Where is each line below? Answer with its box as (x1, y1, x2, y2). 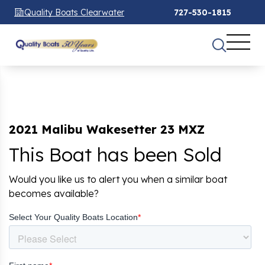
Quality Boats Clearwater (24, 7, 124, 18)
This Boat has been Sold (9, 142, 222, 166)
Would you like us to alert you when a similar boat (9, 173, 227, 185)
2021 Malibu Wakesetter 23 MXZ (9, 121, 205, 137)
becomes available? (9, 187, 99, 199)
